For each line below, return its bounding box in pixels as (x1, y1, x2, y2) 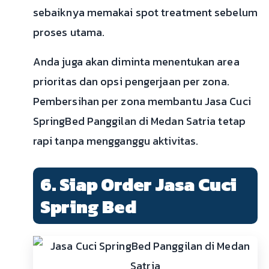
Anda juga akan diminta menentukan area (32, 53, 240, 70)
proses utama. (32, 24, 105, 41)
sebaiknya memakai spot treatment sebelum (32, 4, 258, 21)
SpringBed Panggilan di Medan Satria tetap (32, 113, 246, 130)
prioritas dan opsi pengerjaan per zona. (32, 73, 229, 90)
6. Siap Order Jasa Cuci (40, 171, 237, 199)
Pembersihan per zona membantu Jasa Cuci (32, 93, 251, 110)
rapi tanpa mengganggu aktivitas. (32, 133, 199, 150)
